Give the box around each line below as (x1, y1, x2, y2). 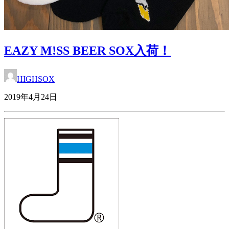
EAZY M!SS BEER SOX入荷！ (4, 44, 171, 58)
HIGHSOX (17, 75, 55, 84)
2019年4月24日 (4, 93, 57, 102)
